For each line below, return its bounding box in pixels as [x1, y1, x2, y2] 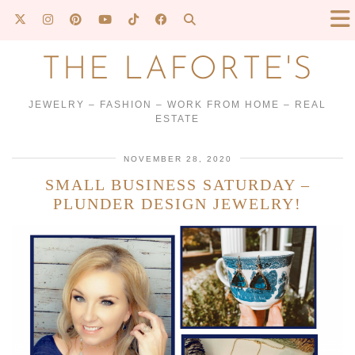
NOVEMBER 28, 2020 [123, 155, 232, 163]
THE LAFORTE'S [41, 55, 314, 86]
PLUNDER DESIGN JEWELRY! [53, 195, 302, 212]
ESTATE [155, 113, 200, 124]
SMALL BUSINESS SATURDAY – [44, 176, 311, 193]
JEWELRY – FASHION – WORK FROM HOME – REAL [29, 99, 326, 110]
